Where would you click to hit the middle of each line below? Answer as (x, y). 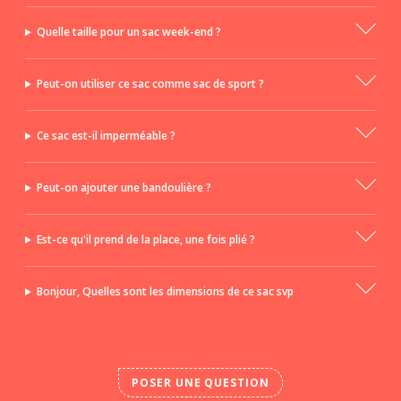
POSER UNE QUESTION (200, 383)
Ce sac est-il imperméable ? (106, 136)
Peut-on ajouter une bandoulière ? (124, 188)
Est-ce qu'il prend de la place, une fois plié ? (145, 240)
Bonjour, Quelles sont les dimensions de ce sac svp (165, 292)
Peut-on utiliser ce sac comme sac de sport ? (150, 84)
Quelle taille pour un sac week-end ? (128, 32)
